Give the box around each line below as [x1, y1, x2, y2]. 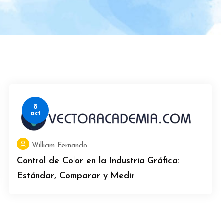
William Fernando [32, 142, 87, 149]
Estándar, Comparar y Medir [17, 171, 135, 181]
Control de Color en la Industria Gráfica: [17, 156, 180, 166]
